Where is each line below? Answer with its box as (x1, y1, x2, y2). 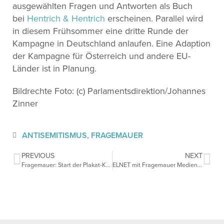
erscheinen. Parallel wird (105, 12, 203, 24)
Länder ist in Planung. (12, 62, 99, 74)
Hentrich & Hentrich (27, 12, 105, 24)
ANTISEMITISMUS (22, 130, 87, 140)
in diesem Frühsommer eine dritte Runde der (12, 25, 188, 36)
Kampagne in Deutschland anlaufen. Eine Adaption (12, 37, 210, 49)
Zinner (12, 97, 38, 109)
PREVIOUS (21, 151, 54, 160)
